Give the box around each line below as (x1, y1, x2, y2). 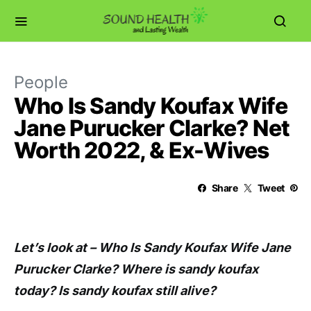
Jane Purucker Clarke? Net (14, 115, 290, 142)
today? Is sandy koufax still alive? (14, 283, 219, 298)
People (14, 72, 68, 92)
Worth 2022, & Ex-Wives (14, 137, 269, 164)
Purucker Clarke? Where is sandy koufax (14, 262, 258, 276)
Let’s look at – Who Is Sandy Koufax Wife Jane (14, 240, 291, 255)
